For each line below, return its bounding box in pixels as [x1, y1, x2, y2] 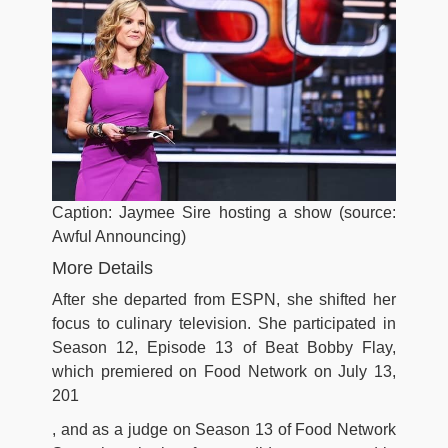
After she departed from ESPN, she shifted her [52, 290, 396, 308]
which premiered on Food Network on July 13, [52, 362, 396, 380]
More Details [52, 257, 153, 278]
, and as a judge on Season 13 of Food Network [52, 420, 396, 438]
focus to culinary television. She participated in [52, 314, 396, 332]
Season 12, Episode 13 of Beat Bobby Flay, [52, 338, 396, 356]
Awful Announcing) [52, 227, 186, 245]
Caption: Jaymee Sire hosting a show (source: [52, 203, 396, 221]
